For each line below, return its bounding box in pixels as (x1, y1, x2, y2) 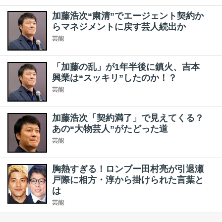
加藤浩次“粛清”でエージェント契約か (52, 11, 204, 21)
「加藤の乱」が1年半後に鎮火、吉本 (52, 62, 200, 72)
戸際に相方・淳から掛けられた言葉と (52, 175, 204, 185)
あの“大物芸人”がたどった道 (52, 124, 168, 134)
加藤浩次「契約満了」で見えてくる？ (52, 113, 204, 123)
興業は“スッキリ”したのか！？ (52, 73, 177, 83)
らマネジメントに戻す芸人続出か (52, 22, 186, 32)
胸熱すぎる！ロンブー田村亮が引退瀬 (52, 164, 204, 174)
